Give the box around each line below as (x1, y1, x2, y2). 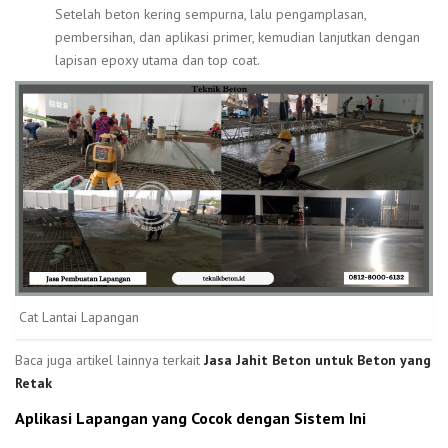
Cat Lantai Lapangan (19, 307, 139, 326)
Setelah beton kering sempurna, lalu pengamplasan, (55, 5, 366, 24)
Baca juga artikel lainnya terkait (15, 350, 204, 369)
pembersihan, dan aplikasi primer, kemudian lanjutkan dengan (55, 28, 420, 47)
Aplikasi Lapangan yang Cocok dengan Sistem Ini (15, 407, 366, 428)
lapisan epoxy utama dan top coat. (55, 51, 260, 70)
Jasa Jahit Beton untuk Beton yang (204, 350, 431, 369)
